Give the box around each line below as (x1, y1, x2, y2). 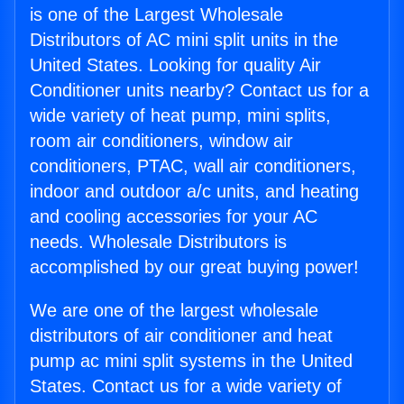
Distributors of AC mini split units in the (30, 30, 338, 50)
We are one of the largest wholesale (30, 300, 318, 321)
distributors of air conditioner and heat (30, 326, 333, 346)
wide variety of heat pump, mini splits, (30, 106, 331, 126)
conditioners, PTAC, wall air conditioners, (30, 156, 356, 177)
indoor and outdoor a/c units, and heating (30, 181, 359, 202)
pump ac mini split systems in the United (30, 351, 353, 372)
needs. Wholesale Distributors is (30, 232, 287, 252)
